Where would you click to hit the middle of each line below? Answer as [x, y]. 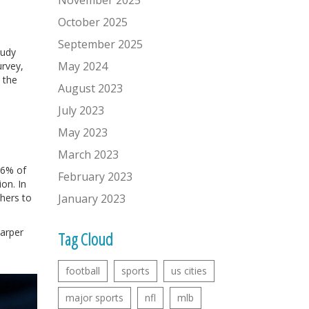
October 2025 [92, 22]
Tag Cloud [85, 239]
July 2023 [81, 110]
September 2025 [100, 44]
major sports [94, 298]
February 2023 [95, 177]
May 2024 [82, 66]
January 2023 [91, 199]
